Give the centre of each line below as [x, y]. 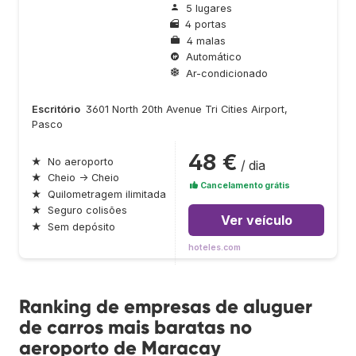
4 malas [206, 41]
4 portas [206, 25]
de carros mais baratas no [135, 327]
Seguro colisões [87, 211]
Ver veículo [256, 220]
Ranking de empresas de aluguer [166, 306]
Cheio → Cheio [83, 178]
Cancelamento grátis [244, 185]
